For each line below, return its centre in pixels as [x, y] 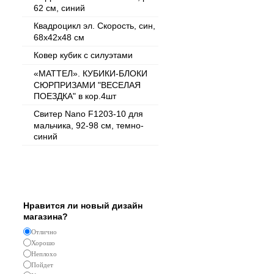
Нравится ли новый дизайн [83, 206]
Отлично [44, 232]
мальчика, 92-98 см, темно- [89, 125]
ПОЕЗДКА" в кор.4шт [75, 96]
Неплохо [44, 254]
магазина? [46, 217]
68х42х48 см [59, 37]
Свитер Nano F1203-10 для [88, 114]
